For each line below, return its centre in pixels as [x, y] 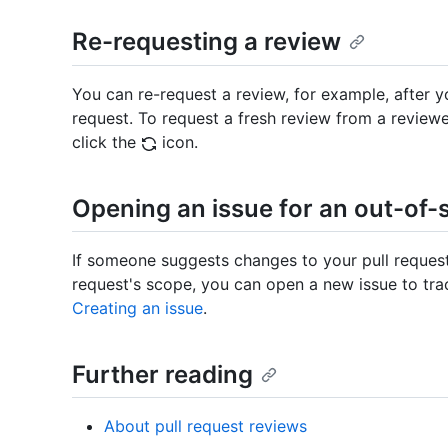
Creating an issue [137, 307]
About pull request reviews [205, 426]
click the [106, 141]
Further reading [162, 374]
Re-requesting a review [206, 42]
